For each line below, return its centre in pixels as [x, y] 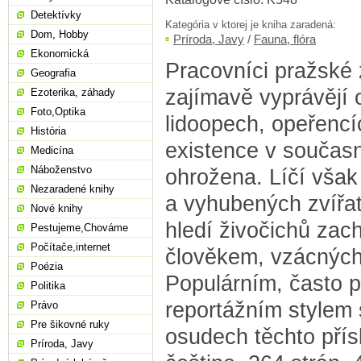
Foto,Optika [58, 112]
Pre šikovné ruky [70, 324]
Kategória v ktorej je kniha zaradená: [251, 25]
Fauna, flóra [285, 39]
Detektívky [56, 15]
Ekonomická [60, 54]
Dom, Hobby [60, 34]
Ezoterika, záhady [73, 92]
